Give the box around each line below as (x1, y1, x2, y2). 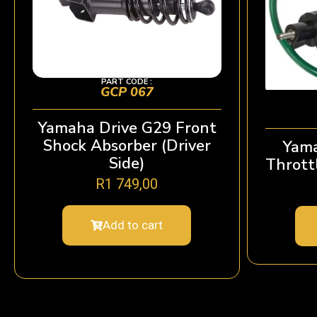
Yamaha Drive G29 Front (37, 117, 217, 139)
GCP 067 (100, 83, 154, 101)
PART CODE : (101, 76, 153, 88)
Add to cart (103, 217, 163, 232)
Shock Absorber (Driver (42, 135, 211, 157)
